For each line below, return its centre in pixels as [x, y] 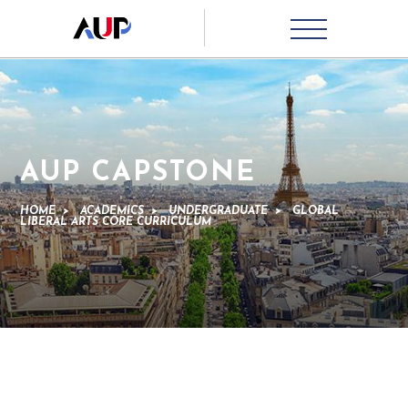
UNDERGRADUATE [218, 211]
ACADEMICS [112, 211]
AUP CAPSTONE [138, 173]
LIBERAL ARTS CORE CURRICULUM [116, 222]
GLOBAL [316, 211]
